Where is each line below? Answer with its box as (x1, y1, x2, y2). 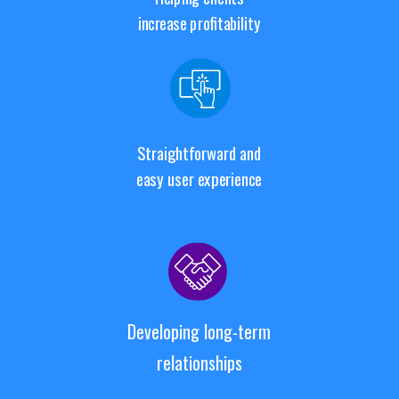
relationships (156, 349, 242, 376)
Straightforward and (136, 140, 262, 165)
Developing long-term (127, 318, 271, 345)
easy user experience (135, 167, 263, 191)
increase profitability (137, 11, 261, 36)
